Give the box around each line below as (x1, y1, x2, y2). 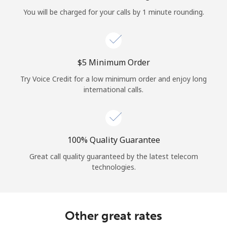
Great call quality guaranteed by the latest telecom (29, 151, 198, 161)
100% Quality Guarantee (67, 134, 160, 145)
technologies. (91, 162, 136, 172)
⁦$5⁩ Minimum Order (77, 56, 150, 68)
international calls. (84, 84, 143, 94)
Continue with (90, 51, 137, 61)
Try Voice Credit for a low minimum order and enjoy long (20, 73, 207, 84)
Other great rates (65, 208, 162, 223)
